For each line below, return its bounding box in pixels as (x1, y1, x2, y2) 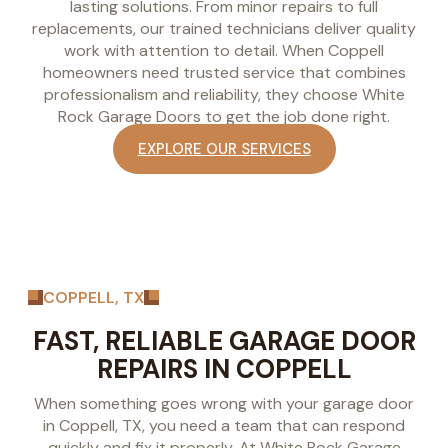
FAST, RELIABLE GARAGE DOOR (32, 324, 416, 359)
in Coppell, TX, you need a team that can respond (43, 415, 405, 437)
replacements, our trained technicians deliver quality (32, 17, 416, 39)
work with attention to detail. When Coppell (64, 39, 384, 61)
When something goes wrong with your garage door (34, 393, 414, 415)
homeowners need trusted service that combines (42, 61, 406, 83)
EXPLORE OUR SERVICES (137, 138, 311, 159)
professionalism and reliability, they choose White (43, 83, 405, 105)
